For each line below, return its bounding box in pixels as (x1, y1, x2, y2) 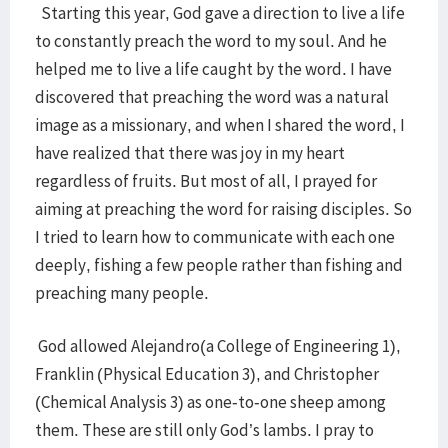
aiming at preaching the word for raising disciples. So (35, 198, 412, 220)
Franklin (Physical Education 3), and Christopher (35, 363, 379, 385)
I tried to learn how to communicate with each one (35, 226, 395, 248)
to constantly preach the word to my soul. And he (35, 30, 387, 52)
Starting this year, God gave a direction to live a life (35, 2, 405, 24)
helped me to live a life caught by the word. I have (35, 58, 392, 80)
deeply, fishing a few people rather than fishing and (35, 254, 403, 276)
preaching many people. (35, 282, 212, 304)
